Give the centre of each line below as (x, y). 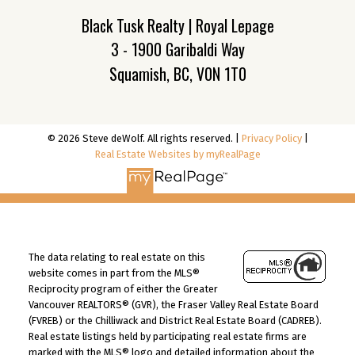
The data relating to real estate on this (116, 258)
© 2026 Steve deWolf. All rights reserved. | (144, 138)
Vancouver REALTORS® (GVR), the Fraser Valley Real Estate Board (173, 305)
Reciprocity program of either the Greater (123, 289)
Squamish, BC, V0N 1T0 (177, 73)
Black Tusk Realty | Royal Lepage (177, 25)
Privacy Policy (271, 138)
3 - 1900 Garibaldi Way (177, 49)
